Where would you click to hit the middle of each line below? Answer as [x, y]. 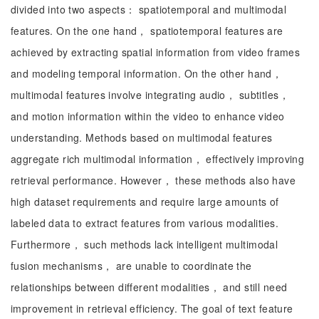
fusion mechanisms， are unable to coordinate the [131, 266]
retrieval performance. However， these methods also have [153, 180]
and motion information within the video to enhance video [148, 116]
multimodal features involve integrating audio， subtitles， [150, 95]
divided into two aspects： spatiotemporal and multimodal [149, 9]
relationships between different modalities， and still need [149, 287]
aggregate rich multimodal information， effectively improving [158, 159]
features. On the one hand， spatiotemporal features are [147, 31]
